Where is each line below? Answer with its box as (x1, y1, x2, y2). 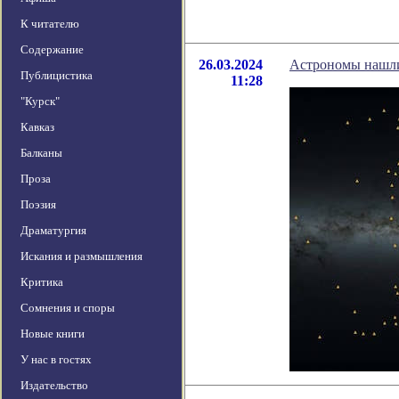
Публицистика (20, 69, 93, 83)
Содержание (20, 43, 84, 57)
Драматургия (20, 224, 86, 238)
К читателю (20, 17, 79, 31)
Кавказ (20, 120, 54, 134)
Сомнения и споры (20, 301, 115, 315)
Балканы (20, 146, 62, 160)
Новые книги (20, 327, 85, 341)
